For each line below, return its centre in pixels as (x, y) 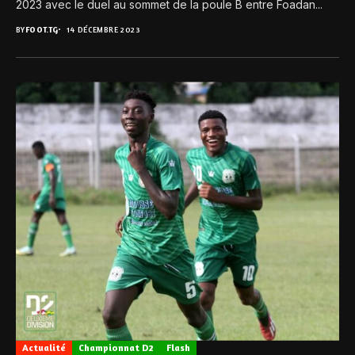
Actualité (44, 347)
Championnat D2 (116, 347)
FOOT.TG (42, 30)
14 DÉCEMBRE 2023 (103, 30)
